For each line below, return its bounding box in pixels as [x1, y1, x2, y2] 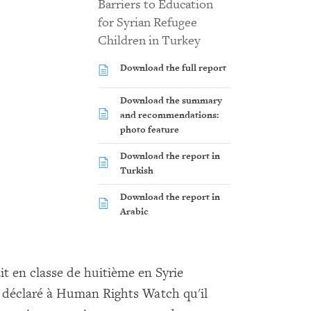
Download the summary [119, 94, 222, 106]
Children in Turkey [97, 32, 201, 49]
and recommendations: [119, 109, 219, 121]
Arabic [119, 205, 149, 217]
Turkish [119, 165, 153, 176]
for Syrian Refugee [97, 14, 197, 31]
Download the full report [119, 62, 226, 74]
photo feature [119, 124, 179, 135]
